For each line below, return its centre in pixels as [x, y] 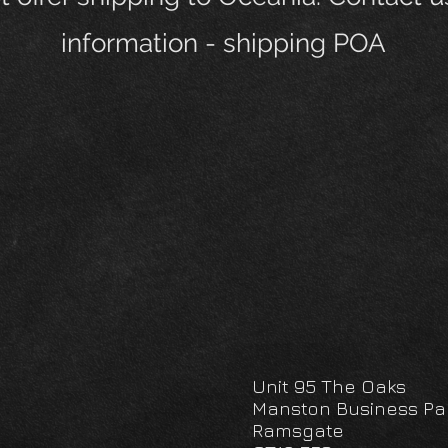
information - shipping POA [223, 43]
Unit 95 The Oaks [329, 386]
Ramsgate [298, 430]
